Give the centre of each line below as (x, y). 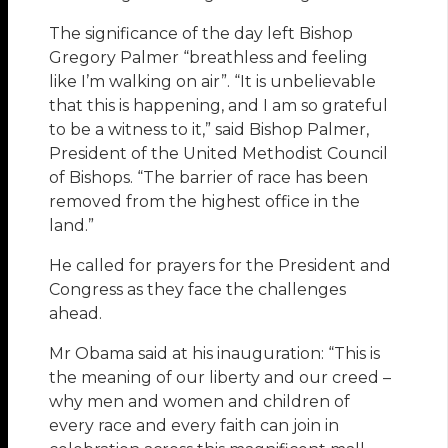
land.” (72, 226)
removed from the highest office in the (205, 202)
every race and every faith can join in (194, 426)
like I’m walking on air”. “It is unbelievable (213, 82)
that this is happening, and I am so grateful (219, 106)
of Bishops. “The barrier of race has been (209, 178)
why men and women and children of (200, 402)
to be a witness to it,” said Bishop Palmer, (209, 130)
